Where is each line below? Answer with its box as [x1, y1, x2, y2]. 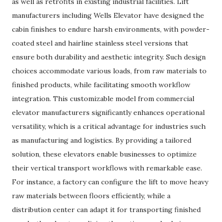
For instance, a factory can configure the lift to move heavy [12, 177, 208, 186]
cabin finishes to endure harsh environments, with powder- [12, 25, 210, 34]
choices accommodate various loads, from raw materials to [12, 66, 207, 75]
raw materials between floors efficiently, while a [12, 191, 170, 200]
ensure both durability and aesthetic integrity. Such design [12, 53, 206, 61]
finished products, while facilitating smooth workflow [12, 80, 190, 89]
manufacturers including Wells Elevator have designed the [12, 11, 204, 20]
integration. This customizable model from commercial [12, 94, 194, 103]
